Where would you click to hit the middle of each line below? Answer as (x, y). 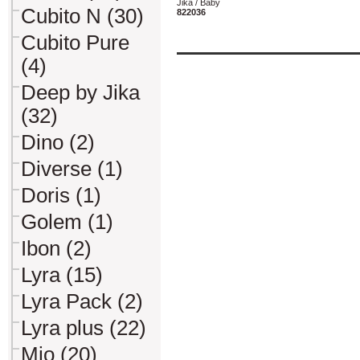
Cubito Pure (75, 43)
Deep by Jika (80, 92)
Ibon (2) (56, 248)
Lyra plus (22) (84, 328)
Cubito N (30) (82, 16)
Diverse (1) (72, 169)
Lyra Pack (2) (82, 301)
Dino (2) (58, 142)
